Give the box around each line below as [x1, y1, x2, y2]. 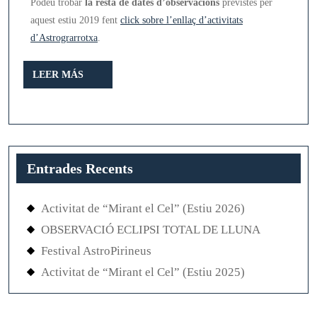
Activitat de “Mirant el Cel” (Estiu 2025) [41, 265, 245, 279]
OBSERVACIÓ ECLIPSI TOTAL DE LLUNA [41, 222, 260, 236]
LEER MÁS [33, 69, 83, 80]
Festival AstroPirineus [41, 243, 151, 258]
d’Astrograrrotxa [30, 32, 98, 43]
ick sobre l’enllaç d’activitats [127, 14, 243, 25]
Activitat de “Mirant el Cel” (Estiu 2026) [41, 201, 245, 215]
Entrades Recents [27, 160, 133, 176]
